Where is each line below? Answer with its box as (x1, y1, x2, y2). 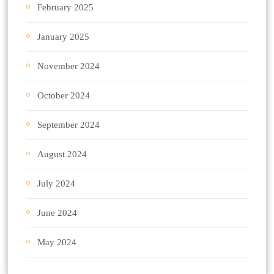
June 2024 (37, 208, 77, 218)
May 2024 (37, 237, 76, 248)
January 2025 (37, 32, 89, 42)
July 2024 (37, 179, 75, 189)
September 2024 (37, 120, 100, 130)
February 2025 (37, 2, 94, 13)
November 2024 (37, 61, 100, 72)
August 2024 (37, 149, 87, 160)
